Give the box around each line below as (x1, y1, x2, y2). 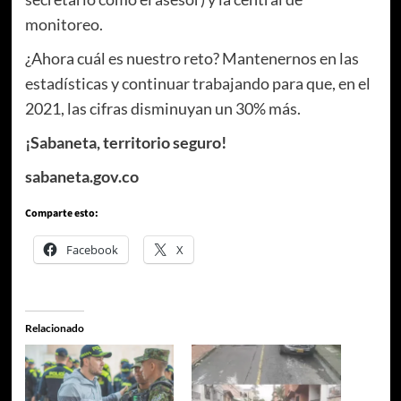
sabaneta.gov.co (24, 166, 139, 186)
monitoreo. (24, 13, 103, 34)
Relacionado (24, 320, 84, 335)
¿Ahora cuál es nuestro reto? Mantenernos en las (24, 47, 359, 68)
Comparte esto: (24, 205, 98, 221)
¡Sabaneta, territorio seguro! (24, 132, 226, 152)
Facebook (65, 241, 118, 258)
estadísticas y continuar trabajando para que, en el (24, 73, 371, 93)
